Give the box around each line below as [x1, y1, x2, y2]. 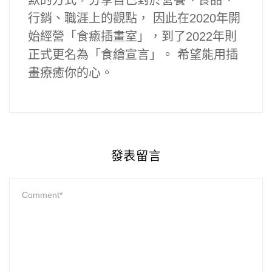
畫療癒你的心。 [28, 66, 113, 80]
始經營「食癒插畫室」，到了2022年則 [28, 29, 237, 43]
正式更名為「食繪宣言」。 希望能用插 [28, 47, 238, 61]
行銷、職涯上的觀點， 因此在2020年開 [28, 11, 240, 25]
